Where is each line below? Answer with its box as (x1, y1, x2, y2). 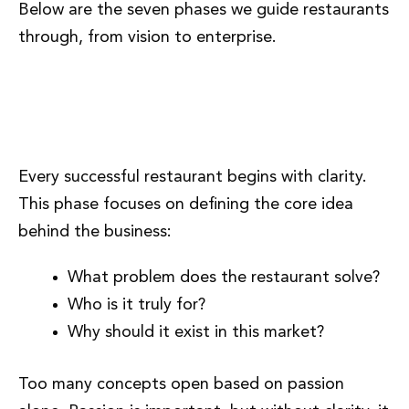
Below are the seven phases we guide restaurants (18, 2, 389, 18)
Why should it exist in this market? (68, 323, 324, 341)
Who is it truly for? (68, 296, 205, 313)
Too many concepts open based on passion (18, 375, 344, 393)
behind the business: (18, 223, 172, 240)
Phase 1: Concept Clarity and (18, 89, 330, 113)
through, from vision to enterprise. (18, 29, 277, 46)
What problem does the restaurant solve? (68, 268, 380, 286)
